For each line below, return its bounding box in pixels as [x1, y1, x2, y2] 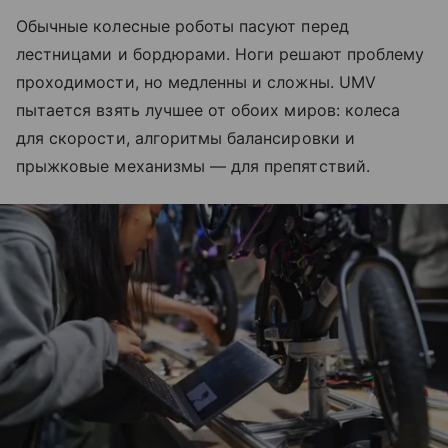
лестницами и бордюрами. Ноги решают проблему [16, 44, 425, 65]
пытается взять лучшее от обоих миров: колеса [16, 100, 401, 121]
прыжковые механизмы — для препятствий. [16, 156, 370, 177]
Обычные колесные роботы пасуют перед [16, 16, 349, 37]
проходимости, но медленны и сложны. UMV [16, 72, 376, 93]
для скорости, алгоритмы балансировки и [16, 128, 355, 149]
